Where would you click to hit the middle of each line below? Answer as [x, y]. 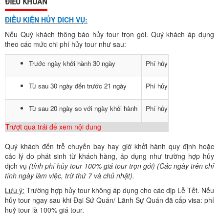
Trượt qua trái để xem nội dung [53, 127]
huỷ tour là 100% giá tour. [44, 210]
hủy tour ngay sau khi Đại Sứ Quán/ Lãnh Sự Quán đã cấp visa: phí [109, 200]
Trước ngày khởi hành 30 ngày [72, 63]
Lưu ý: [15, 190]
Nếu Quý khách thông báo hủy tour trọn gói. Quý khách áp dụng [109, 34]
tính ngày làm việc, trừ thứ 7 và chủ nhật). [70, 175]
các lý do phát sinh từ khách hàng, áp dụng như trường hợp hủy [109, 156]
